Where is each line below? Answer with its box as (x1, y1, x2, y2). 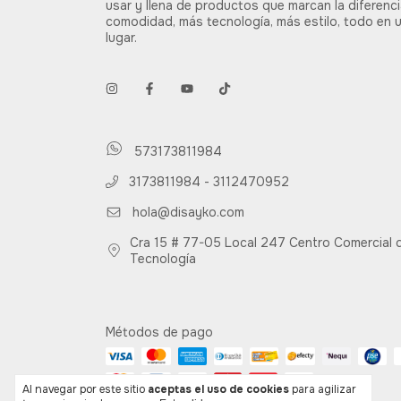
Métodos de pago (106, 323, 213, 340)
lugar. (106, 29, 137, 46)
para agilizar (289, 382, 356, 397)
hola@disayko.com (132, 203, 244, 220)
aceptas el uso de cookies (148, 382, 289, 397)
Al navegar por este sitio (22, 382, 148, 397)
